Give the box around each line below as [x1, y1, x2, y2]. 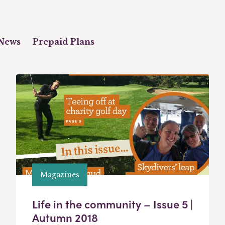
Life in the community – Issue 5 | [32, 196, 193, 212]
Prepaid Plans [33, 37, 94, 47]
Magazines [40, 170, 79, 179]
